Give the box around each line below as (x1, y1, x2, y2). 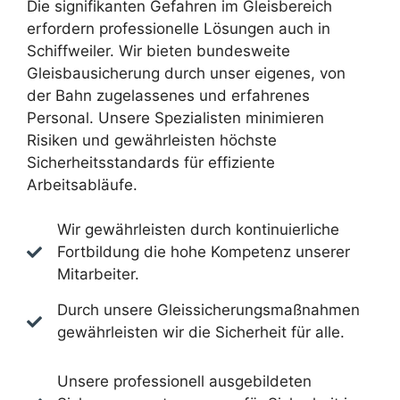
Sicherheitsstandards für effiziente (27, 153, 275, 171)
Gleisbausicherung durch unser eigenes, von (27, 63, 346, 82)
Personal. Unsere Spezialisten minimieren (27, 108, 324, 127)
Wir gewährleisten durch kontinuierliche (57, 221, 339, 238)
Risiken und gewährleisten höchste (27, 130, 277, 149)
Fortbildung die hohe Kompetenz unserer (57, 243, 350, 261)
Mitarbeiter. (57, 265, 139, 283)
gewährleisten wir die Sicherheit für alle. (57, 323, 345, 341)
